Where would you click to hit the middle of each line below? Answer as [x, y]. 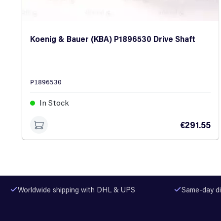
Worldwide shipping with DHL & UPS [76, 189]
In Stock [53, 103]
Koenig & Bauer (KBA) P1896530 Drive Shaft [113, 39]
